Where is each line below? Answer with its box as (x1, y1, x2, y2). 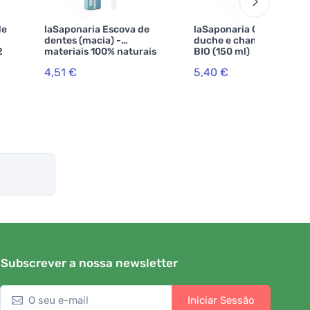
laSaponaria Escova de (44, 24, 149, 35)
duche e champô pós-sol (194, 35, 308, 46)
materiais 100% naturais (44, 46, 156, 57)
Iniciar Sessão (188, 294, 255, 307)
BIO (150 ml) (194, 46, 250, 57)
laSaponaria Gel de (194, 24, 281, 35)
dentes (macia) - (44, 35, 121, 46)
